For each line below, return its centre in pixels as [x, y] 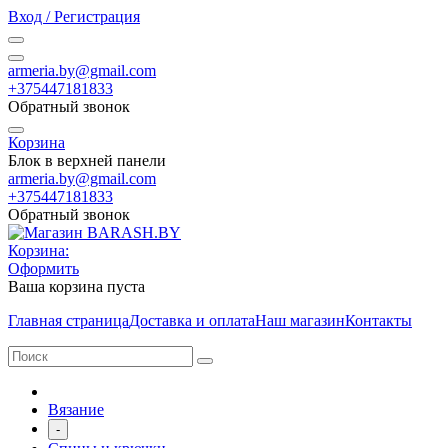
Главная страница [68, 320]
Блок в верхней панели [87, 160]
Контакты [378, 320]
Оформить [43, 268]
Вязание [76, 409]
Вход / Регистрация [74, 16]
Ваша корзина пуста [76, 286]
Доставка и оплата [192, 320]
